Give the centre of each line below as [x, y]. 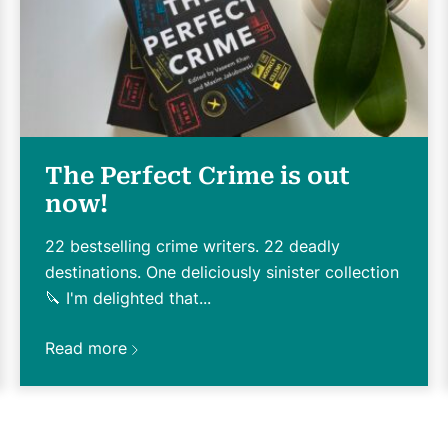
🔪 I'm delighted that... [128, 297]
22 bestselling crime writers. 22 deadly [192, 245]
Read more [86, 347]
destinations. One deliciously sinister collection [222, 271]
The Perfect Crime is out [197, 175]
